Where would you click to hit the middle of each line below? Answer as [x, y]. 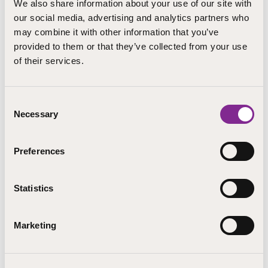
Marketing [35, 225]
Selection [22, 116]
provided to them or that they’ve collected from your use [130, 46]
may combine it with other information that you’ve [116, 32]
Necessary [36, 114]
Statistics [33, 188]
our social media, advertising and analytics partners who [131, 17]
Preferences [39, 151]
